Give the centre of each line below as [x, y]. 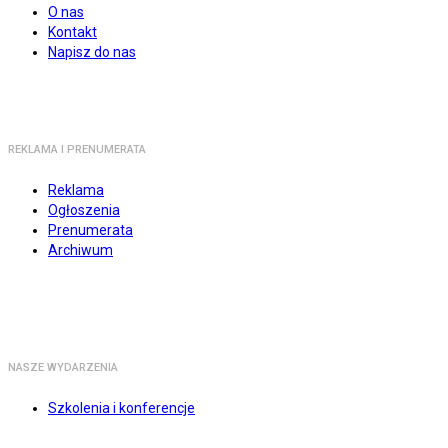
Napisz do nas [92, 52]
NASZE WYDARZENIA [63, 368]
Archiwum [80, 250]
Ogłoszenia [84, 210]
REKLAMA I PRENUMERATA [77, 150]
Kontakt [72, 32]
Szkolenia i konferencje [121, 408]
